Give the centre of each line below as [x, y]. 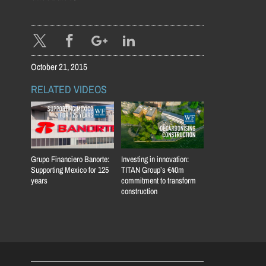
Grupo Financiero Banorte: [70, 159]
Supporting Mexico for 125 [70, 170]
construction [139, 191]
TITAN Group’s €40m [152, 170]
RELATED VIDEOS [69, 90]
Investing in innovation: [155, 159]
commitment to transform [158, 180]
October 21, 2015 [59, 67]
